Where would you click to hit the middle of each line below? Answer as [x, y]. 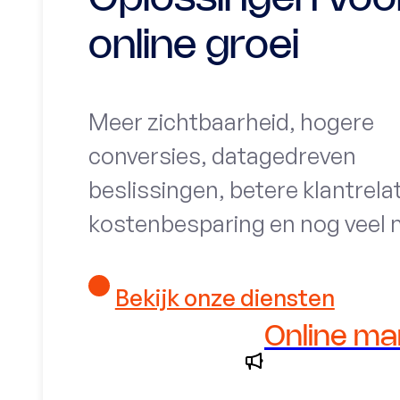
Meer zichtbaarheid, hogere [232, 122]
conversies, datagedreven [223, 156]
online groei [194, 46]
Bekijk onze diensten [225, 298]
